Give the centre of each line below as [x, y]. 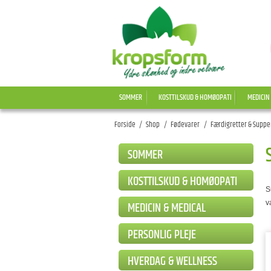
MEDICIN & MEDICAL [166, 208]
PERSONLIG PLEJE [162, 235]
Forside [125, 125]
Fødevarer [185, 125]
